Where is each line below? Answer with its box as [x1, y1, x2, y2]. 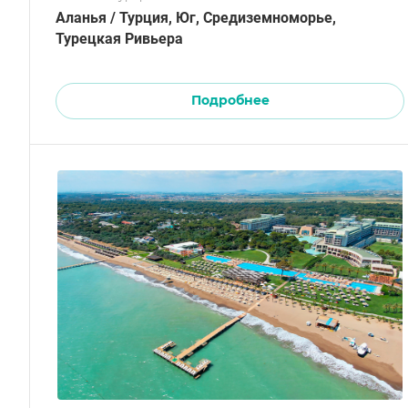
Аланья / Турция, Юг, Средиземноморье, [56, 8, 336, 26]
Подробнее [190, 91, 270, 108]
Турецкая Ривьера [56, 29, 183, 47]
